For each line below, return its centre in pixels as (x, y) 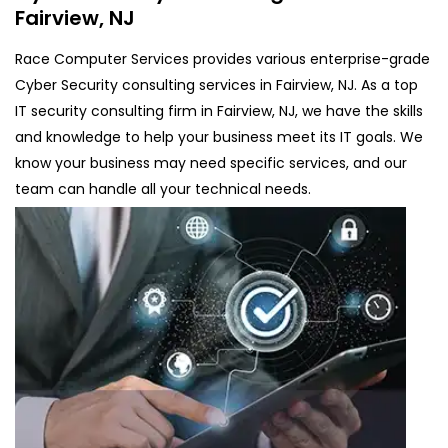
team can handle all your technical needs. (163, 188)
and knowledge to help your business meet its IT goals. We (219, 136)
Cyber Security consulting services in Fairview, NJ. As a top (216, 84)
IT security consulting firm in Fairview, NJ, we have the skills (219, 110)
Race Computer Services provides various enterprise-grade (222, 58)
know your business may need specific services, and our (211, 162)
